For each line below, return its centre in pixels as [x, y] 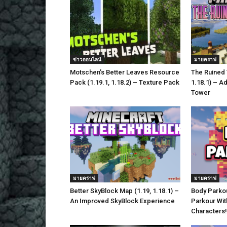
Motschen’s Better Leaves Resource [125, 72]
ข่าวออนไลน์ [87, 59]
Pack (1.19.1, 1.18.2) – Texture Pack [125, 82]
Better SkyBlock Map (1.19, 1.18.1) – [124, 191]
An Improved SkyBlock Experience [122, 201]
